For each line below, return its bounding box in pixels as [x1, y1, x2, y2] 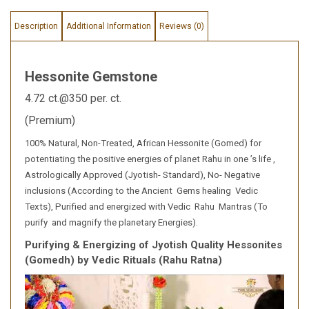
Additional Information [66, 21, 151, 32]
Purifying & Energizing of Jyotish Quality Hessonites [25, 239, 282, 252]
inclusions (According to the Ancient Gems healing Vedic [25, 186, 258, 197]
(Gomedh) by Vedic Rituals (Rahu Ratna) [25, 254, 225, 267]
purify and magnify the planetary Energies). [25, 217, 200, 228]
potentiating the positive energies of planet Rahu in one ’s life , [25, 154, 277, 165]
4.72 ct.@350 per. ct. [25, 92, 121, 106]
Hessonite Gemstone [25, 68, 157, 86]
